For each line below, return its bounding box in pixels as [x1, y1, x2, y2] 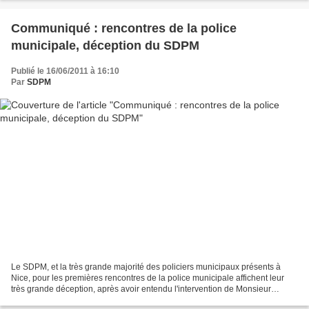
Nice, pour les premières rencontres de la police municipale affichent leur [11, 272, 284, 283]
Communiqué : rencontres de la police [11, 21, 237, 36]
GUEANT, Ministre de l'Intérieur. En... [11, 295, 147, 305]
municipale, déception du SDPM [11, 39, 199, 53]
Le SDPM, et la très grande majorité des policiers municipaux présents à [11, 261, 281, 272]
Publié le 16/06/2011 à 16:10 [11, 66, 119, 77]
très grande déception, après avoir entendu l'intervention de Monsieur [11, 283, 271, 294]
